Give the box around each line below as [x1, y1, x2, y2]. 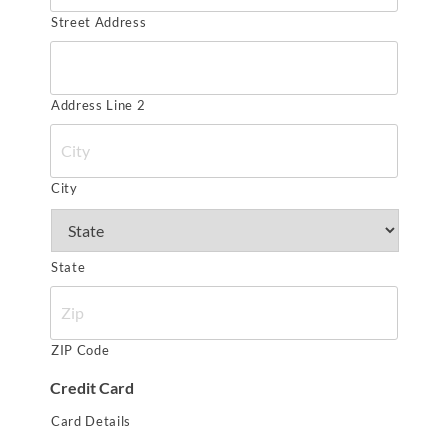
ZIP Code [51, 342, 110, 358]
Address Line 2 [51, 97, 146, 113]
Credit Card [50, 378, 134, 397]
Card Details [51, 413, 131, 429]
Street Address [51, 14, 147, 30]
